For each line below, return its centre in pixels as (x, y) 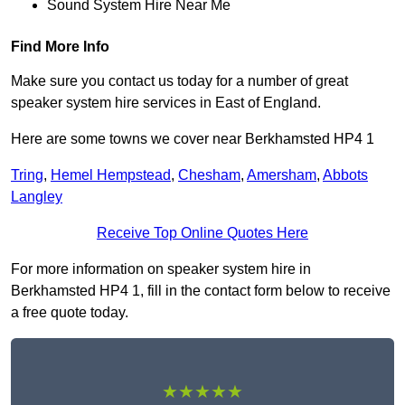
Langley (37, 197)
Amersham (282, 175)
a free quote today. (70, 313)
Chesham (209, 175)
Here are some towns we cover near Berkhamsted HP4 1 (193, 139)
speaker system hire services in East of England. (166, 103)
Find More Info (60, 47)
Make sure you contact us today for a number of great (179, 81)
